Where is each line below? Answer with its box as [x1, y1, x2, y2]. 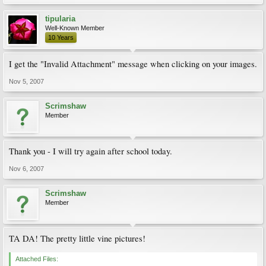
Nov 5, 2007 [9, 78, 44, 85]
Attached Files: [15, 255, 58, 262]
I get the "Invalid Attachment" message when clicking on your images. [9, 58, 257, 69]
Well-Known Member [45, 24, 104, 31]
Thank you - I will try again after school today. [9, 145, 172, 157]
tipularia [45, 14, 75, 23]
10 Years [48, 34, 74, 41]
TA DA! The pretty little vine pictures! [9, 233, 145, 244]
